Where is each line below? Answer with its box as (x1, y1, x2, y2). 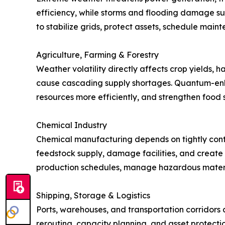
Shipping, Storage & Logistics (36, 190, 150, 200)
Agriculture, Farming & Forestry (36, 49, 159, 60)
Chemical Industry (36, 120, 107, 130)
